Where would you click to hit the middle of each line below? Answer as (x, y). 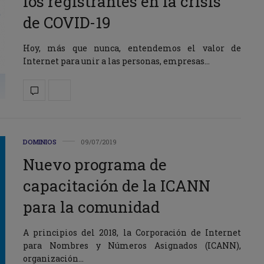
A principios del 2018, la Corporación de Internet (132, 233)
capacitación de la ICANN (117, 186)
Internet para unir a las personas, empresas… (116, 61)
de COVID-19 (67, 22)
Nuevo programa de (95, 165)
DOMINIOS (40, 142)
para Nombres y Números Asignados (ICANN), (132, 246)
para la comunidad (91, 207)
